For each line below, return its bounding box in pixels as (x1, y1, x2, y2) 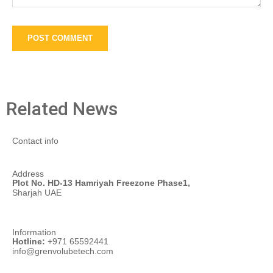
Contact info (12, 135, 58, 146)
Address (12, 168, 44, 179)
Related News (6, 97, 118, 119)
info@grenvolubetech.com (12, 246, 113, 256)
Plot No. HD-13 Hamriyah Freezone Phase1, (12, 177, 190, 188)
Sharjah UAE (12, 187, 62, 197)
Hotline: (12, 236, 45, 246)
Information (12, 227, 56, 237)
